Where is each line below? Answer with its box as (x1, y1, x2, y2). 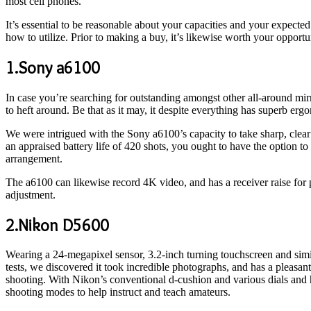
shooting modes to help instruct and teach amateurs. (6, 286, 230, 299)
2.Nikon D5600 (6, 215, 109, 235)
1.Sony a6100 (6, 57, 100, 78)
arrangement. (6, 152, 62, 165)
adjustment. (6, 188, 56, 201)
